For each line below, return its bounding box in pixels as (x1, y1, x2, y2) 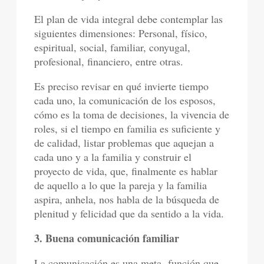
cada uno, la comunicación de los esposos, (34, 93, 216, 107)
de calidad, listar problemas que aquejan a (34, 136, 214, 150)
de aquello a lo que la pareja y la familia (34, 178, 207, 192)
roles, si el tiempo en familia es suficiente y (34, 121, 221, 136)
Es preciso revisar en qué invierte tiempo (34, 79, 209, 93)
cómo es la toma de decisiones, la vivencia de (34, 107, 230, 121)
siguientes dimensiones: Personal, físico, (34, 26, 208, 40)
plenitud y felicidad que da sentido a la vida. (34, 206, 225, 220)
